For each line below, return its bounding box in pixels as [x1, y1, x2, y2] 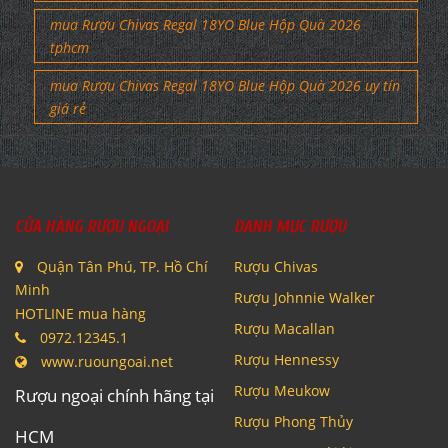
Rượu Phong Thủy [234, 411, 353, 431]
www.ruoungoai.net [41, 351, 173, 371]
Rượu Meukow [234, 380, 330, 400]
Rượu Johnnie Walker [234, 287, 375, 307]
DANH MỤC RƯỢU [234, 216, 346, 236]
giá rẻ [50, 98, 86, 118]
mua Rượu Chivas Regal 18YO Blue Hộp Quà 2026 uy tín [50, 75, 400, 95]
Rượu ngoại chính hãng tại [15, 383, 214, 407]
